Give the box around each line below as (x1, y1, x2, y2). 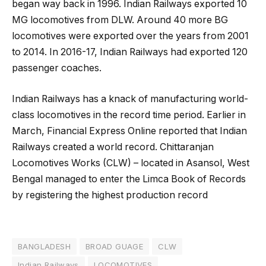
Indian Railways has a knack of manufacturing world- (12, 93, 248, 104)
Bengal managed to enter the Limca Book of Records (12, 173, 246, 185)
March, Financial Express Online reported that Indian (12, 125, 247, 137)
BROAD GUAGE (85, 242, 144, 252)
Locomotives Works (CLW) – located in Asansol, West (12, 157, 249, 169)
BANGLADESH (18, 242, 71, 252)
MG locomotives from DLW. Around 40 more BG (12, 14, 228, 26)
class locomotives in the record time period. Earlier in (12, 109, 246, 121)
